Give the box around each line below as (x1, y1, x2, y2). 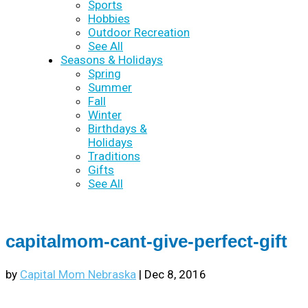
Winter (88, 108, 122, 122)
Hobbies (88, 12, 130, 25)
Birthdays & (88, 122, 147, 135)
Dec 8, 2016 (144, 267, 206, 282)
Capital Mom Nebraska (20, 267, 136, 282)
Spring (88, 67, 121, 80)
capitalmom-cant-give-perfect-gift (5, 232, 287, 252)
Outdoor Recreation (88, 25, 190, 39)
